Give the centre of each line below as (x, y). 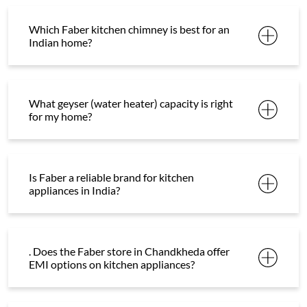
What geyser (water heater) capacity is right (131, 103)
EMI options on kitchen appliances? (112, 265)
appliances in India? (74, 191)
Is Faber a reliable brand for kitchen (111, 177)
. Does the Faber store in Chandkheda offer (129, 251)
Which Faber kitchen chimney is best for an (129, 29)
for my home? (60, 116)
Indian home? (60, 42)
